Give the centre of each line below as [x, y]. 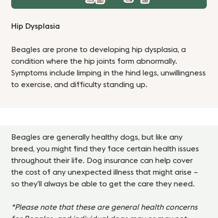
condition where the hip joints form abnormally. [94, 62]
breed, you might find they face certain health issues [105, 149]
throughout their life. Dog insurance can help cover [102, 161]
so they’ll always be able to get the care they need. [103, 184]
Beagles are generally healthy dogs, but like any [97, 137]
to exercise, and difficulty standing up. [80, 85]
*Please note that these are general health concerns [105, 208]
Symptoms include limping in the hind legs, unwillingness [109, 73]
